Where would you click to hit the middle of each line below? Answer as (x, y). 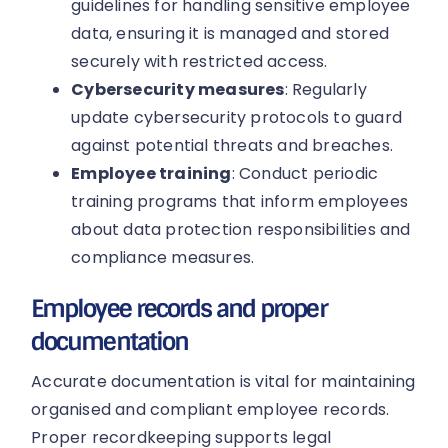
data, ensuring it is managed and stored (230, 34)
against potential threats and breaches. (232, 146)
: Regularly (325, 90)
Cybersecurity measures (178, 90)
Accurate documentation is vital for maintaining (223, 382)
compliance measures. (163, 258)
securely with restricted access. (199, 62)
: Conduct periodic (305, 174)
